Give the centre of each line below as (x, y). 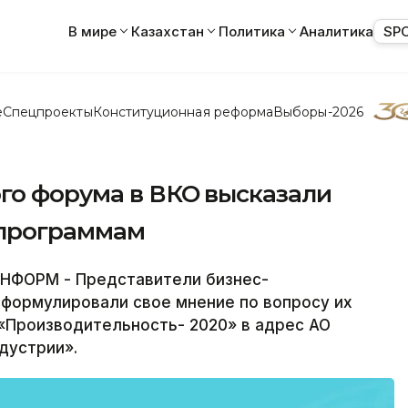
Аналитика (337, 31)
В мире (92, 31)
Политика (252, 31)
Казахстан (168, 31)
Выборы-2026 (318, 112)
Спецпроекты (47, 112)
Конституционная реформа (183, 112)
